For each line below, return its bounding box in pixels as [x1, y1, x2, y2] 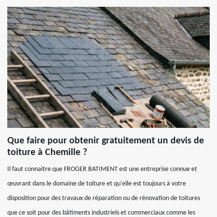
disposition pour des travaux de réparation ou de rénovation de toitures [7, 195, 200, 202]
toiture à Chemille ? [7, 148, 87, 157]
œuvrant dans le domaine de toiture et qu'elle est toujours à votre [7, 180, 186, 187]
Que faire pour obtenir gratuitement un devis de [7, 136, 204, 146]
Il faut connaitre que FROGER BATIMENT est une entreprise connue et [7, 166, 197, 173]
